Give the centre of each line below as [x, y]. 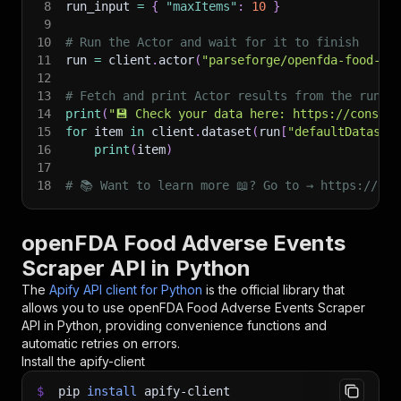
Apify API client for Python [126, 290]
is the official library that [275, 290]
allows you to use [75, 307]
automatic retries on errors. [101, 343]
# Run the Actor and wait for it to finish [212, 42]
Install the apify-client [83, 361]
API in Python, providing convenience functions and [174, 325]
